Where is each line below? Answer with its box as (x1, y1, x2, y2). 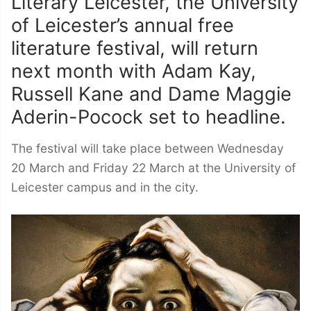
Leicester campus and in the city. (11, 180, 199, 195)
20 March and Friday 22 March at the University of (11, 160, 296, 176)
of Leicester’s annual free (11, 14, 234, 37)
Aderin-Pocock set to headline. (11, 106, 285, 129)
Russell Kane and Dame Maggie (11, 83, 292, 106)
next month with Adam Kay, (11, 60, 256, 83)
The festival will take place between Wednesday (11, 141, 284, 156)
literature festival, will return (11, 37, 258, 60)
